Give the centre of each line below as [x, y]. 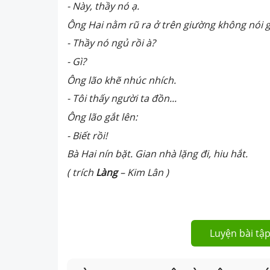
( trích [81, 173]
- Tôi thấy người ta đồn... [122, 99]
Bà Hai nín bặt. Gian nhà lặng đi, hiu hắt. [157, 154]
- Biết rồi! [87, 135]
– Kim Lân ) [143, 173]
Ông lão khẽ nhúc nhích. [121, 80]
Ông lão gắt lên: [102, 117]
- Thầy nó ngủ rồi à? [111, 43]
